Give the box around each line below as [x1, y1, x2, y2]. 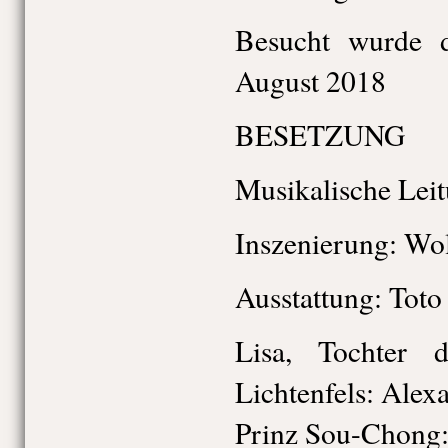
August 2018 [234, 61, 386, 100]
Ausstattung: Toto [234, 277, 442, 316]
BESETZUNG [234, 115, 405, 154]
